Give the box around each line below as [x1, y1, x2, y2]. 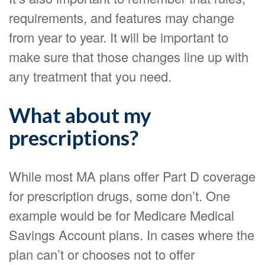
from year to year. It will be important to [9, 28, 228, 46]
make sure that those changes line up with [9, 47, 248, 66]
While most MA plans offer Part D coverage [9, 167, 256, 185]
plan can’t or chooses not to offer [9, 245, 195, 263]
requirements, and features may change [9, 8, 234, 27]
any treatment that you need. [9, 67, 172, 85]
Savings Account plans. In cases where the [9, 225, 254, 244]
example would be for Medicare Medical [9, 206, 234, 224]
